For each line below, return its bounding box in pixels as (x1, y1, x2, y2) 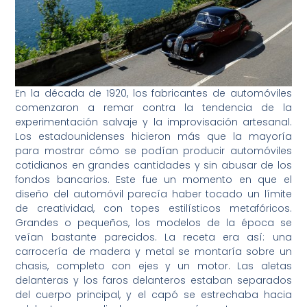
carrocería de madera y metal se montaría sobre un (15, 244, 292, 258)
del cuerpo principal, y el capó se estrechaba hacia (15, 287, 292, 302)
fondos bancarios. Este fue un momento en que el (15, 172, 292, 186)
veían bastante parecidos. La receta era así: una (15, 230, 292, 244)
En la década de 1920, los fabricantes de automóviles (15, 86, 292, 100)
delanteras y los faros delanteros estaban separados (15, 273, 292, 287)
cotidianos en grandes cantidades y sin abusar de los (15, 158, 292, 172)
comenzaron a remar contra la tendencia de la (15, 100, 292, 114)
